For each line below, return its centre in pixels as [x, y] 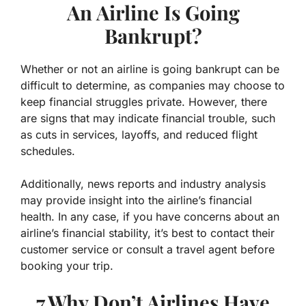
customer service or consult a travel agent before [148, 250]
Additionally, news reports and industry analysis [143, 184]
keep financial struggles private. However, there [144, 102]
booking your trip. [67, 266]
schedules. [48, 151]
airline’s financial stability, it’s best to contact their [148, 233]
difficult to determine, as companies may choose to [153, 86]
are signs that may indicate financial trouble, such [148, 119]
